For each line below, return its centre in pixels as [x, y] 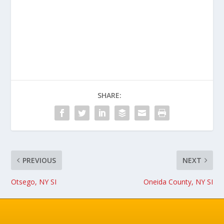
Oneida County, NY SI [178, 181]
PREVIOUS [39, 160]
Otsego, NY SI [34, 181]
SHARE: [109, 95]
